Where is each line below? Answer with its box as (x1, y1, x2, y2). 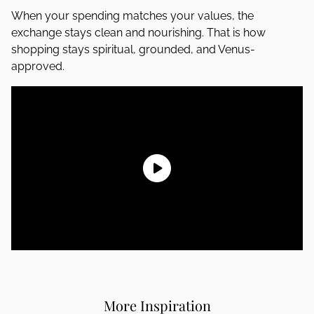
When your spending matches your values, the (11, 9, 254, 22)
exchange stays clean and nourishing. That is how (11, 26, 266, 39)
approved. (11, 60, 64, 73)
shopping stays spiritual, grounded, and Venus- (11, 43, 255, 56)
